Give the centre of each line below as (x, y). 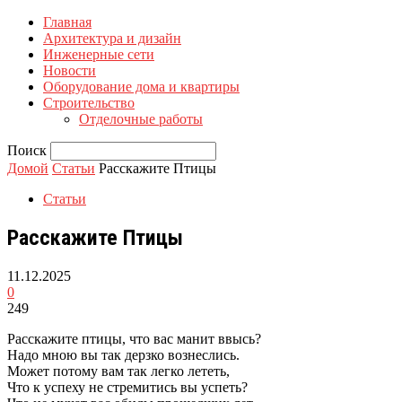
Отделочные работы (141, 119)
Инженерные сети (99, 54)
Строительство (89, 103)
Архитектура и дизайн (112, 38)
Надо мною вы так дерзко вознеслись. (123, 354)
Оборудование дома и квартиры (141, 87)
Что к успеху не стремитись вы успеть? (127, 387)
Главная (67, 22)
